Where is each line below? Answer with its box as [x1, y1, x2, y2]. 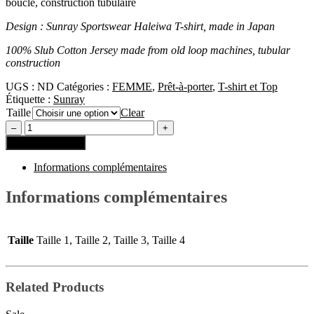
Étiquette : [6, 93, 53, 105]
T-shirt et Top [218, 80, 278, 93]
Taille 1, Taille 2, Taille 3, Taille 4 [36, 233, 185, 246]
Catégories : [57, 80, 112, 93]
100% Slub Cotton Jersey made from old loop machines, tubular [6, 43, 290, 56]
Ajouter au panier [11, 137, 80, 148]
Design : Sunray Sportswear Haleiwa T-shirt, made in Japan [6, 20, 275, 32]
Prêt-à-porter [158, 80, 212, 93]
